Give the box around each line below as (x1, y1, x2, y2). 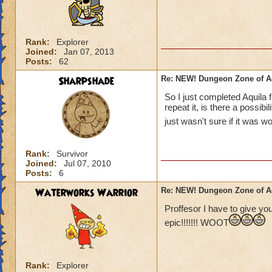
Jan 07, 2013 (64, 47, 114, 56)
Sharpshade (58, 74, 114, 89)
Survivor (56, 149, 88, 158)
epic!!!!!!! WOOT (165, 217, 229, 228)
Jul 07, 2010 (64, 158, 111, 168)
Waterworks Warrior (35, 186, 138, 200)
